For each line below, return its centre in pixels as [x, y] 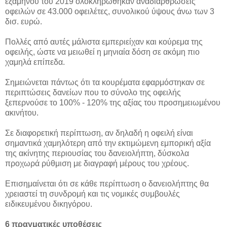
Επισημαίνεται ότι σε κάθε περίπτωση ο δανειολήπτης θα [107, 183]
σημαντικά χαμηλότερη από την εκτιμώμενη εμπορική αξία [108, 143]
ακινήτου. [22, 112]
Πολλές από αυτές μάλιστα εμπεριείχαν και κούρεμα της [104, 42]
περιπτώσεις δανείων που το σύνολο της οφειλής [93, 92]
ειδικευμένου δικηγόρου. [49, 204]
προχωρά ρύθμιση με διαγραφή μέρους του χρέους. [97, 163]
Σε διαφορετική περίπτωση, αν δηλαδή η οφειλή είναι [99, 133]
